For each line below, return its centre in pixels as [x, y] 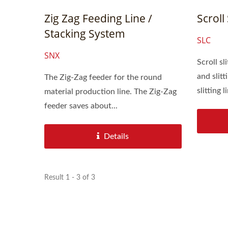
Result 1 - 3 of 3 [70, 177]
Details [117, 136]
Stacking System [85, 33]
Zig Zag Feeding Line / [98, 18]
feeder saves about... [81, 106]
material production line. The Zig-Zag [89, 91]
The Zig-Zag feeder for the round [103, 77]
